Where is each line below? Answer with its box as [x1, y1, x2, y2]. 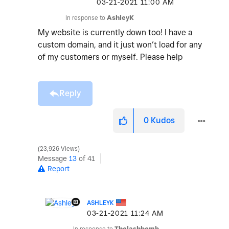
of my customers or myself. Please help [38, 52, 185, 62]
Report [48, 164, 70, 173]
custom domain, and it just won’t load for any [38, 39, 202, 50]
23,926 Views [38, 145, 79, 152]
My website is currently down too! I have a [38, 27, 192, 37]
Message [38, 154, 69, 163]
